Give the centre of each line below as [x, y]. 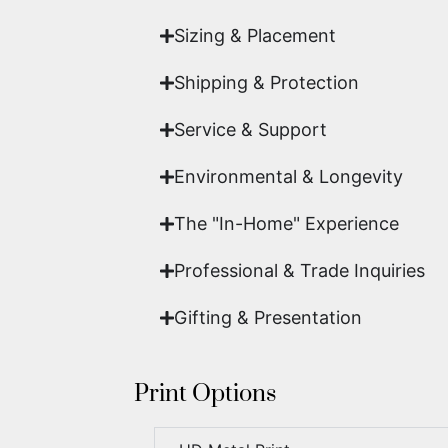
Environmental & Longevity [289, 177]
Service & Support [251, 130]
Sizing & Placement [255, 36]
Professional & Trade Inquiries [300, 271]
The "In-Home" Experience [287, 224]
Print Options [205, 394]
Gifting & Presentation [268, 318]
